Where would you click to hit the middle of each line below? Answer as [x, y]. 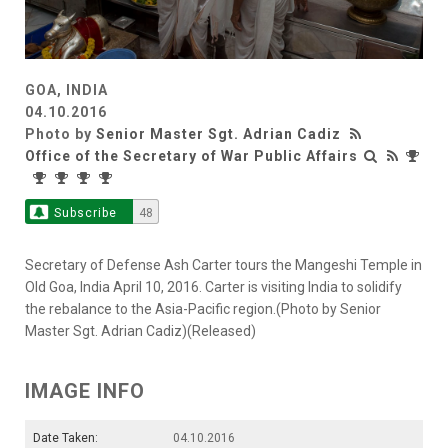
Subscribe [85, 213]
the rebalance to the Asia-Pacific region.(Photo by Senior [203, 309]
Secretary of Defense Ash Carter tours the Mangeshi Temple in [223, 265]
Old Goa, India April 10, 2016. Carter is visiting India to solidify [213, 287]
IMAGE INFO [85, 391]
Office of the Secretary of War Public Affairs [191, 156]
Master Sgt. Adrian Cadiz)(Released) [140, 331]
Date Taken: [65, 438]
